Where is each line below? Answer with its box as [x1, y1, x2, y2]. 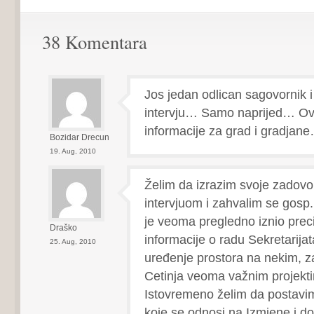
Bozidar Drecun [49, 132, 109, 142]
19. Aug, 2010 [49, 147, 96, 155]
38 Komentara [41, 29, 147, 54]
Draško [49, 223, 77, 233]
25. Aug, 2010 [49, 238, 96, 245]
